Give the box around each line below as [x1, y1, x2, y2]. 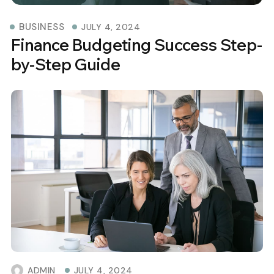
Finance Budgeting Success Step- [11, 35, 262, 56]
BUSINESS [19, 21, 64, 34]
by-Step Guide [11, 54, 120, 75]
